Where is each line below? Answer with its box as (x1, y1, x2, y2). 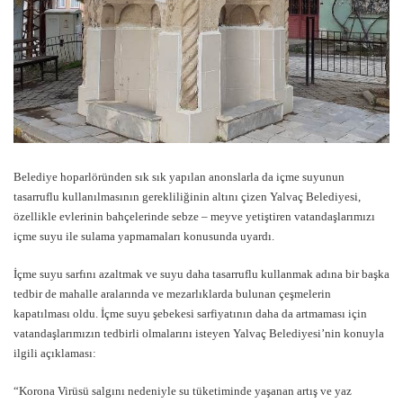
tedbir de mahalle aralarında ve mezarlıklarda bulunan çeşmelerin (13, 287, 331, 301)
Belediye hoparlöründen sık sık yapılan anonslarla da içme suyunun (13, 170, 345, 184)
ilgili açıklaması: (13, 346, 96, 361)
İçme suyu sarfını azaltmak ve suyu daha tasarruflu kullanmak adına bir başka (13, 267, 390, 282)
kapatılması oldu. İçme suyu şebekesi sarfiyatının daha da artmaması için (13, 307, 367, 321)
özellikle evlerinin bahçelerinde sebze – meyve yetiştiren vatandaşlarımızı (13, 210, 375, 224)
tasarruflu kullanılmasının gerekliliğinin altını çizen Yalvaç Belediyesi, (13, 190, 361, 204)
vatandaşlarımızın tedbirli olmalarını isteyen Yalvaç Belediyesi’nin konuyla (13, 327, 384, 341)
